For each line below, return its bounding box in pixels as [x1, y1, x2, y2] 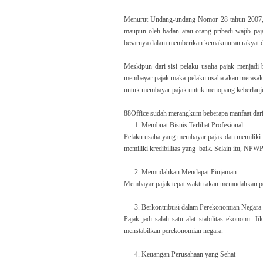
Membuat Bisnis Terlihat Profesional [141, 121, 243, 130]
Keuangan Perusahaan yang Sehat [141, 250, 235, 259]
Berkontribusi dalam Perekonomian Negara [141, 203, 261, 212]
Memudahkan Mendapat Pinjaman [141, 168, 237, 177]
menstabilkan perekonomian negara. [124, 227, 223, 235]
